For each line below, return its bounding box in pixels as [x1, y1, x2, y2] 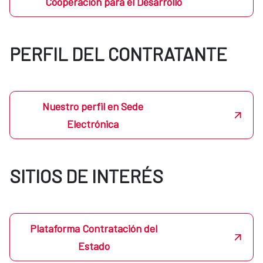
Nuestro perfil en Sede [42, 100, 144, 113]
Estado [77, 240, 110, 253]
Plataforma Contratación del [30, 222, 158, 235]
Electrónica [67, 117, 119, 131]
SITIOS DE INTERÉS [9, 165, 163, 187]
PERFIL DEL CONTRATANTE [9, 43, 227, 65]
